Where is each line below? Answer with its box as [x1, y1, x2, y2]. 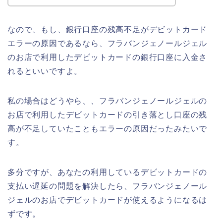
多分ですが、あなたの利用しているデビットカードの [7, 167, 208, 176]
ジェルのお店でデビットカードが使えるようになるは [7, 195, 208, 204]
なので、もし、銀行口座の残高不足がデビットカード [7, 25, 208, 34]
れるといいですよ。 [7, 66, 83, 75]
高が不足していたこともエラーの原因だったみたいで [7, 124, 208, 133]
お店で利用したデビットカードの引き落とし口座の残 [7, 110, 208, 119]
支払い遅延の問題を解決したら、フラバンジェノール [7, 181, 208, 190]
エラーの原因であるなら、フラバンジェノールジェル [7, 39, 208, 48]
